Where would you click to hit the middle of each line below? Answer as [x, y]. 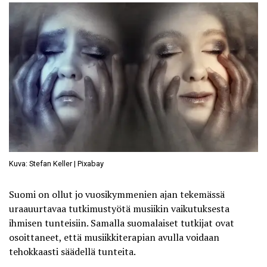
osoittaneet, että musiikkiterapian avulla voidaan [114, 237]
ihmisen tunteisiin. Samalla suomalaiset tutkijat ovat [122, 223]
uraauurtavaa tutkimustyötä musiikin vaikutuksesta [119, 209]
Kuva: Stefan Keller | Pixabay [56, 164]
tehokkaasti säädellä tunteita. [72, 252]
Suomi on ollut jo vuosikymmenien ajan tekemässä [117, 195]
